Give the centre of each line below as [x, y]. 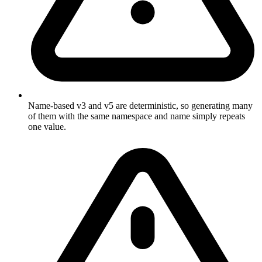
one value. [47, 126]
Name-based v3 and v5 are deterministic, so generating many [140, 105]
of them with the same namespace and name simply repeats [137, 116]
